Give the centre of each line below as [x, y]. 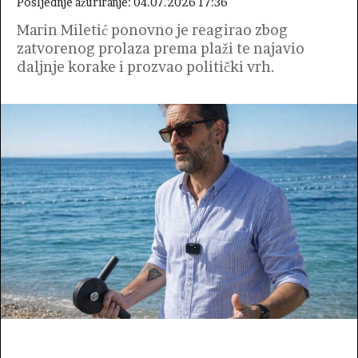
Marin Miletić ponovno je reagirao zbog [152, 30]
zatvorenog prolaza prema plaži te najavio [161, 48]
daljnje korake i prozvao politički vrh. [146, 67]
